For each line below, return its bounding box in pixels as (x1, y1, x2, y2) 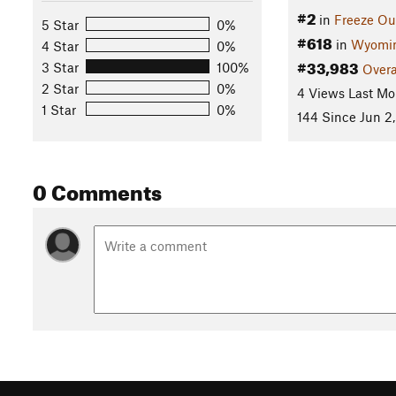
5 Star (42, 16, 79, 33)
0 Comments (33, 172, 162, 207)
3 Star (42, 58, 79, 75)
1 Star (42, 101, 76, 118)
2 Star (42, 80, 79, 96)
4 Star (42, 37, 79, 54)
